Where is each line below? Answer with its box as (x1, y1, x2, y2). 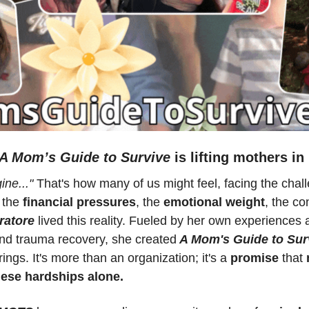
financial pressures (19, 195, 136, 209)
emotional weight (163, 195, 265, 209)
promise (230, 250, 282, 265)
